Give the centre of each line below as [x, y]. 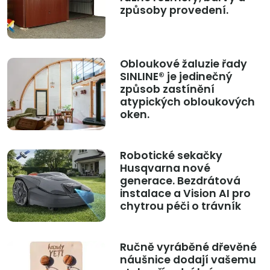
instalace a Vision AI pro [185, 194]
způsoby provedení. [174, 11]
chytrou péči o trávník [180, 206]
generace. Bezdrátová [180, 181]
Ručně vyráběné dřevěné [188, 247]
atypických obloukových [187, 102]
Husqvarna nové [165, 168]
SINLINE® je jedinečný [176, 77]
